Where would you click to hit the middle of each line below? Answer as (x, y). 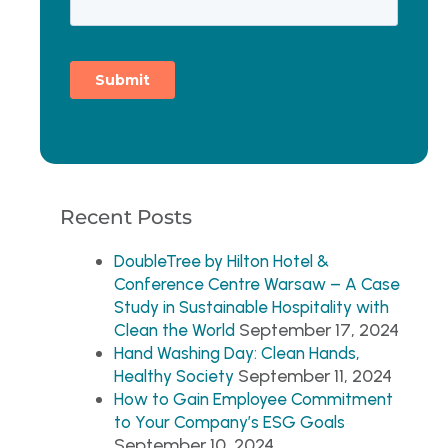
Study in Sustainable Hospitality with (251, 306)
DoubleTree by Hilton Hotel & (221, 260)
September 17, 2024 (319, 329)
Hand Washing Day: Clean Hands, (237, 352)
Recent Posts (126, 216)
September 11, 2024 (315, 375)
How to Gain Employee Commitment (253, 398)
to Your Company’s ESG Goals (229, 421)
